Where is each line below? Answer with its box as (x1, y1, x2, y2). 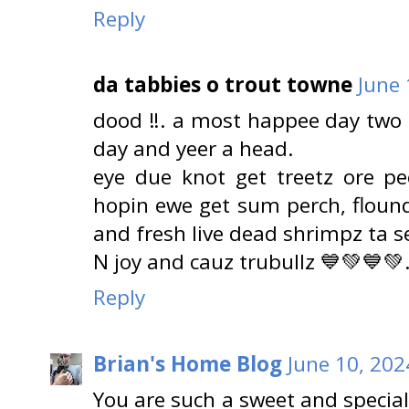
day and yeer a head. (93, 134, 294, 163)
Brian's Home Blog (93, 349, 282, 378)
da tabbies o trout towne (93, 70, 352, 100)
